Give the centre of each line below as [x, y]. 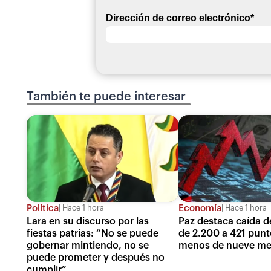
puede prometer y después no [96, 257]
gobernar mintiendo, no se [88, 245]
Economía [200, 208]
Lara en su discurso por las [88, 221]
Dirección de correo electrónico [178, 18]
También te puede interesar [106, 96]
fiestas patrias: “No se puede [93, 233]
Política [43, 208]
